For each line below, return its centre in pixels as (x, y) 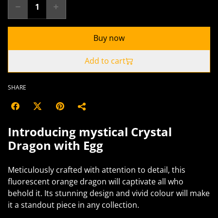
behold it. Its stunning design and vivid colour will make (109, 193)
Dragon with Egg (55, 145)
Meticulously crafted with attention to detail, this (97, 170)
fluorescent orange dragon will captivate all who (96, 182)
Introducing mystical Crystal (90, 132)
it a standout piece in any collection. (73, 205)
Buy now (109, 38)
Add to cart (105, 61)
